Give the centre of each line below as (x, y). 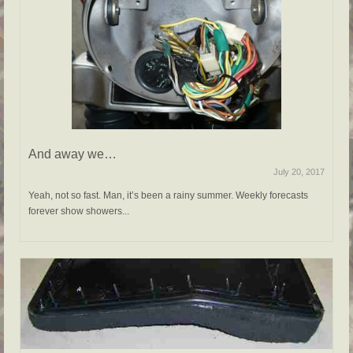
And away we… (72, 154)
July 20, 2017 (299, 172)
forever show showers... (79, 212)
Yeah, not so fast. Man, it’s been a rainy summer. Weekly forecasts (168, 196)
